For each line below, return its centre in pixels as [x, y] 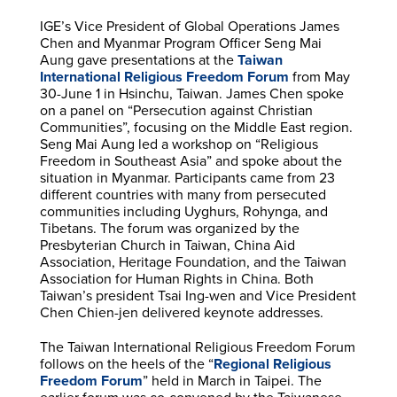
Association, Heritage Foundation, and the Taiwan [193, 262]
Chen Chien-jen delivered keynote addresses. [181, 312]
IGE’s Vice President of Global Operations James [189, 26]
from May [319, 77]
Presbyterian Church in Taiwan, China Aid [167, 245]
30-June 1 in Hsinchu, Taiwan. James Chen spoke [191, 93]
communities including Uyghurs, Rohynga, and [183, 211]
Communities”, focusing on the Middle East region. [196, 127]
